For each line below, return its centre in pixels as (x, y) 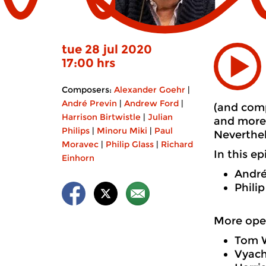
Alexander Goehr (150, 90)
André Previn (89, 103)
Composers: (87, 90)
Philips (76, 131)
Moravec (80, 144)
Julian (160, 117)
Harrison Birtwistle (101, 117)
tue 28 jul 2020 (107, 49)
